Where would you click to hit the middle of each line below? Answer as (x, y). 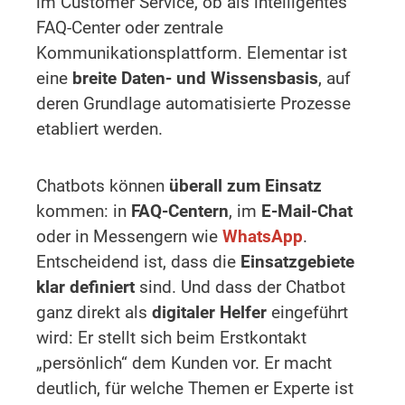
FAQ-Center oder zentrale (130, 27)
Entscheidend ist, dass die (138, 261)
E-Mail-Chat (307, 211)
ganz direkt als (94, 312)
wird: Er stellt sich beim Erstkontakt (171, 337)
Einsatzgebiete (297, 261)
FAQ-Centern (180, 211)
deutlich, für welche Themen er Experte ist (195, 388)
